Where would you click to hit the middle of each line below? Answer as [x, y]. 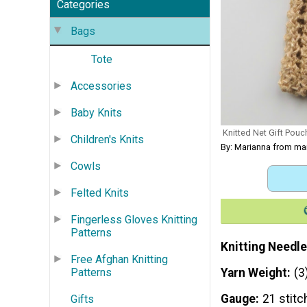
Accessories [101, 86]
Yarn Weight [254, 272]
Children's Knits [107, 139]
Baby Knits [96, 112]
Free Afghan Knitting [119, 259]
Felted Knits [100, 193]
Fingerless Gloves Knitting [134, 219]
